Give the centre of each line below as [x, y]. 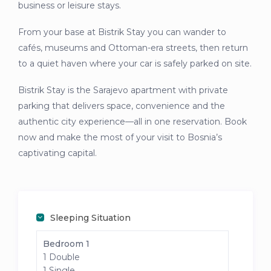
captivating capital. [58, 153]
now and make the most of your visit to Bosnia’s [120, 138]
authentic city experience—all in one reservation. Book [133, 122]
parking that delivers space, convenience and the [122, 106]
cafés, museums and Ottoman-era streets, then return [133, 48]
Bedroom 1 [67, 244]
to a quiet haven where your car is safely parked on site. [135, 64]
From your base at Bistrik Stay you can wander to [122, 32]
